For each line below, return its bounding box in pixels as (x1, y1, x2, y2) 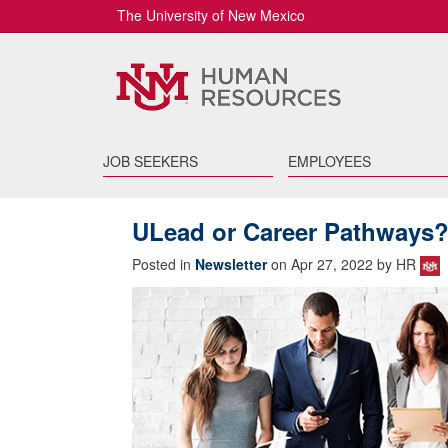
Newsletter (195, 254, 267, 274)
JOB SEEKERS (103, 151, 198, 171)
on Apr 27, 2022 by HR (267, 254, 420, 274)
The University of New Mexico (117, 5, 305, 25)
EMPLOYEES (287, 151, 371, 171)
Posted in (132, 254, 195, 274)
